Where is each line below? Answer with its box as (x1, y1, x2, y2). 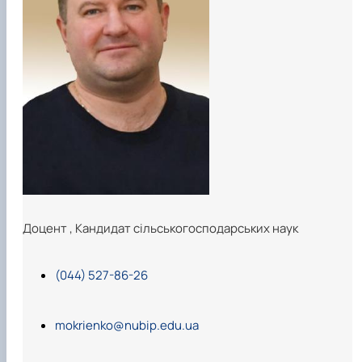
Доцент (23, 220, 69, 238)
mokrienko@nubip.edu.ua (55, 317, 199, 335)
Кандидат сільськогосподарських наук (75, 220, 298, 238)
